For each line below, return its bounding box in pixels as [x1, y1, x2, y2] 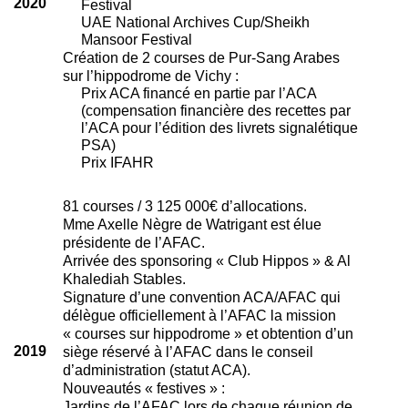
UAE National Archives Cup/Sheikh [80, 13, 310, 30]
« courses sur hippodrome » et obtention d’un [62, 324, 353, 342]
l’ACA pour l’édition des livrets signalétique [80, 118, 358, 136]
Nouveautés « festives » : [62, 379, 225, 396]
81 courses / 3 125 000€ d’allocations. [62, 197, 307, 214]
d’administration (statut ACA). [62, 361, 250, 378]
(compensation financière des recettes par [80, 101, 351, 118]
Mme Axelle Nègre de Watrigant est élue [62, 215, 321, 232]
